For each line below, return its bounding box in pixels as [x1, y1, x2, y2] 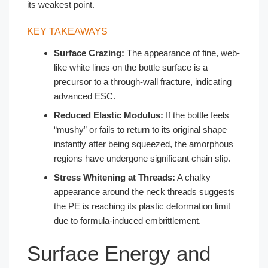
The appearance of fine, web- [124, 47, 240, 58]
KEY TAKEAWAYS [27, 26, 108, 36]
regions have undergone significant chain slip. [54, 153, 230, 163]
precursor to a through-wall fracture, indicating [54, 76, 232, 87]
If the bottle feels [163, 109, 229, 120]
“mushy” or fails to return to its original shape [54, 124, 227, 135]
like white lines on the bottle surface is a [54, 62, 208, 72]
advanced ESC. [54, 90, 115, 101]
